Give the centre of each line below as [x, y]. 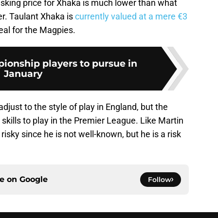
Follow [160, 180]
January [23, 74]
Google [34, 180]
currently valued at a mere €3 [131, 17]
